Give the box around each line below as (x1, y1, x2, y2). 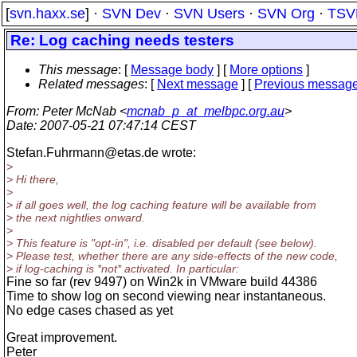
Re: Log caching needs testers (10, 32, 234, 49)
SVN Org (257, 6, 315, 22)
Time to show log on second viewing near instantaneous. (6, 289, 326, 303)
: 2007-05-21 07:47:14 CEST (33, 119, 196, 132)
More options (229, 63, 303, 76)
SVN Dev (102, 6, 161, 22)
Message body (131, 63, 214, 76)
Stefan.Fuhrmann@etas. (6, 146, 144, 159)
